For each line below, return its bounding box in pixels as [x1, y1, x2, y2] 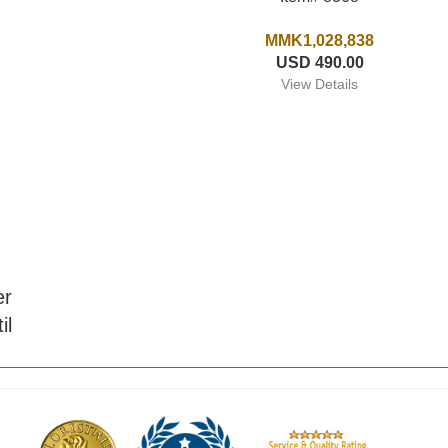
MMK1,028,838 [265, 32, 375, 49]
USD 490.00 [275, 54, 364, 71]
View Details [281, 76, 359, 92]
